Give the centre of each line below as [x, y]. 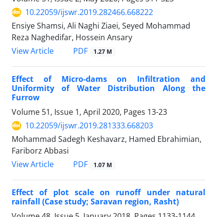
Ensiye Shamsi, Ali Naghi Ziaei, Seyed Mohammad [101, 26]
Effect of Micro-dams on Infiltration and [108, 79]
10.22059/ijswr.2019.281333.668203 [89, 126]
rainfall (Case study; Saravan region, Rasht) [95, 202]
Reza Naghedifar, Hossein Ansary [72, 38]
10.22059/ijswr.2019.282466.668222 [89, 12]
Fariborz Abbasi [40, 151]
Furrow [26, 98]
